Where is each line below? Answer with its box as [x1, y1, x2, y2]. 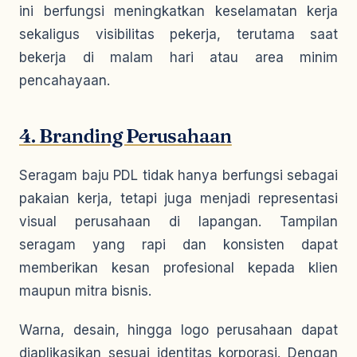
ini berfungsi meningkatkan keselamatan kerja [19, 3, 338, 19]
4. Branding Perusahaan [19, 124, 232, 147]
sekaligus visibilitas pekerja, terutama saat [19, 26, 338, 42]
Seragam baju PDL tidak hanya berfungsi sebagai [19, 167, 338, 183]
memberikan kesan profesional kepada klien [19, 260, 338, 276]
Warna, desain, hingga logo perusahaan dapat [19, 322, 338, 338]
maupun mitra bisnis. [19, 283, 151, 299]
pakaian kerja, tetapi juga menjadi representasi [19, 190, 338, 206]
